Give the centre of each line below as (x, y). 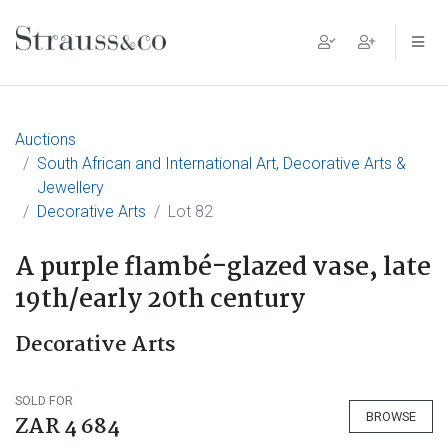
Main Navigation (124, 58)
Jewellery (70, 187)
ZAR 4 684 (67, 427)
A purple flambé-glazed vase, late (223, 268)
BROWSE (391, 416)
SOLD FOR (44, 400)
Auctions (45, 139)
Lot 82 (190, 211)
